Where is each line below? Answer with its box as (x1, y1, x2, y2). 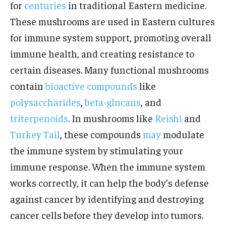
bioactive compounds (45, 79, 137, 92)
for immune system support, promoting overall (10, 31, 211, 43)
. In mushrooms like (68, 111, 155, 124)
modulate (161, 128, 204, 140)
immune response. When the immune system (10, 160, 205, 173)
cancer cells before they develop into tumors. (10, 208, 203, 221)
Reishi (155, 111, 182, 124)
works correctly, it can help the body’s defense (10, 176, 209, 189)
